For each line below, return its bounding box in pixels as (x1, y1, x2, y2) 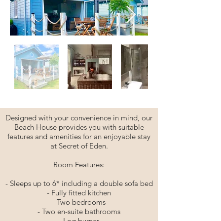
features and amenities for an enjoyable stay (7, 132, 150, 141)
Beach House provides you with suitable (14, 122, 144, 132)
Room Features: (53, 160, 105, 169)
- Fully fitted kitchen (47, 188, 111, 197)
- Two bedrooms (52, 197, 106, 207)
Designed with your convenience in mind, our (5, 113, 152, 122)
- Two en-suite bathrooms (37, 207, 120, 216)
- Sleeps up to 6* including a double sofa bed (5, 179, 153, 188)
